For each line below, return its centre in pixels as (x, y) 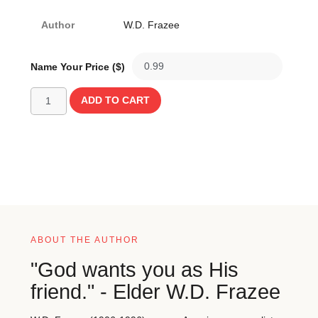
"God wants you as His (135, 270)
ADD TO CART (115, 100)
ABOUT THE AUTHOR (85, 240)
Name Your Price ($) (78, 66)
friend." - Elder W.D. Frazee (155, 292)
